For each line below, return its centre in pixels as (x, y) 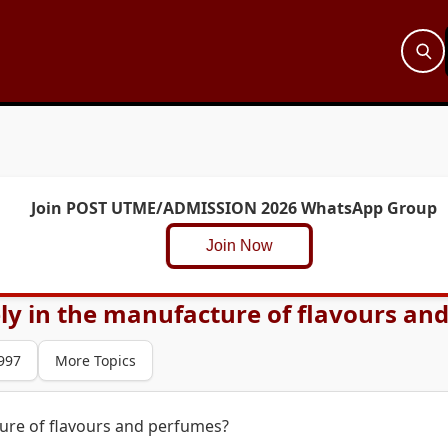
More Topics (95, 360)
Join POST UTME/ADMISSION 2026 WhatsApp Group (234, 208)
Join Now (227, 245)
